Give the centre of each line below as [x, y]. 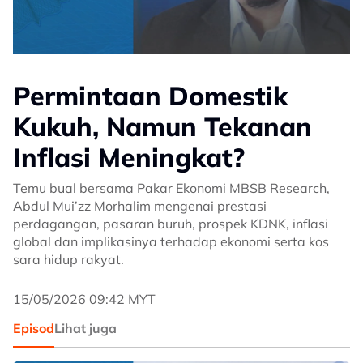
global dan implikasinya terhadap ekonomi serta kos [171, 241]
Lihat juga [85, 328]
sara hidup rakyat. [68, 259]
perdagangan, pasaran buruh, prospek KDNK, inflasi [171, 224]
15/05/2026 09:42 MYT [84, 299]
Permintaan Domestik [150, 96]
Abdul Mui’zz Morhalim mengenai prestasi [140, 206]
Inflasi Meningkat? [129, 157]
